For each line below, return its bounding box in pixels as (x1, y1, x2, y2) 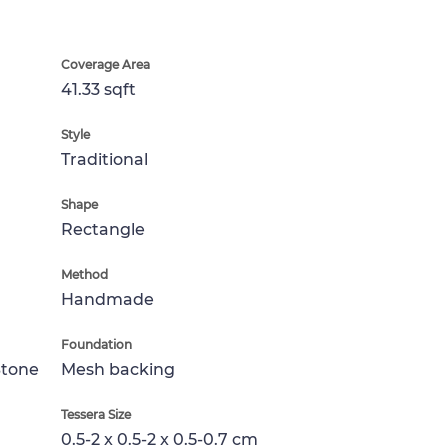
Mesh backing (61, 360, 175, 379)
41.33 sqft (61, 80, 136, 99)
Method (61, 267, 108, 282)
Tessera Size (61, 407, 131, 422)
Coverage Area (61, 57, 150, 72)
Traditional (61, 150, 148, 169)
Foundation (61, 337, 132, 352)
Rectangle (61, 220, 145, 239)
